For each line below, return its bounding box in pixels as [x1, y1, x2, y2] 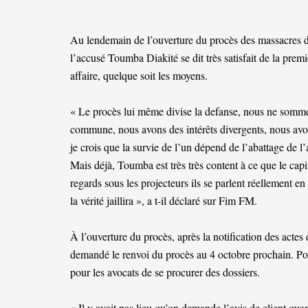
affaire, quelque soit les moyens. [70, 67, 208, 82]
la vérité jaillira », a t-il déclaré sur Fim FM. [70, 192, 257, 208]
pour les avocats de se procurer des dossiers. [70, 264, 260, 279]
